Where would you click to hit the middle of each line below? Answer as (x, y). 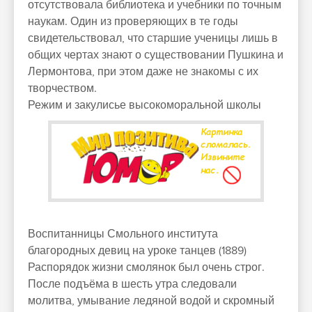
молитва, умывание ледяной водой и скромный (151, 301)
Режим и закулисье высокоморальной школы (145, 105)
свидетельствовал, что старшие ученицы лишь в (153, 38)
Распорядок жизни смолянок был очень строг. (146, 267)
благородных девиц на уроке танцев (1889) (137, 251)
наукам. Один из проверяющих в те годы (133, 22)
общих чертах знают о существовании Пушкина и (156, 55)
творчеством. (62, 88)
